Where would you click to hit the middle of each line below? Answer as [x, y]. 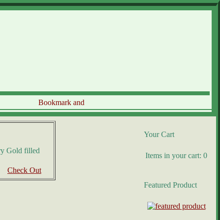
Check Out [24, 170]
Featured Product [170, 185]
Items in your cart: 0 [176, 155]
